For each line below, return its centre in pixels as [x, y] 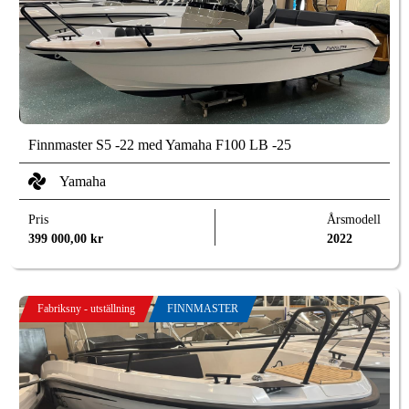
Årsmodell [353, 220]
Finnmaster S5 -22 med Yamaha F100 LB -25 [160, 145]
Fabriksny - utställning [87, 309]
